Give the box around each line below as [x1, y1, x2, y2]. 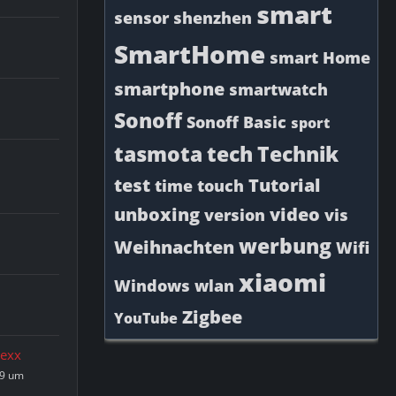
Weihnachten [114, 235, 234, 259]
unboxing [114, 202, 200, 226]
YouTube [114, 308, 178, 328]
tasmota [114, 140, 202, 168]
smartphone [114, 77, 225, 101]
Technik [257, 140, 339, 168]
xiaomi [239, 265, 326, 299]
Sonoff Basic [187, 111, 286, 133]
